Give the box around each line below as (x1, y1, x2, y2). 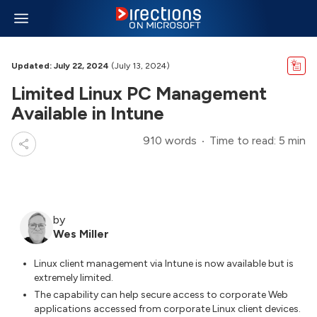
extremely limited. (34, 271, 113, 284)
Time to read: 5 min (209, 134, 306, 147)
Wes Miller (53, 227, 109, 241)
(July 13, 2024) (109, 61, 170, 71)
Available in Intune (11, 102, 164, 125)
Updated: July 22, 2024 (11, 61, 109, 71)
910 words (143, 134, 197, 147)
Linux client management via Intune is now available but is (34, 257, 294, 270)
